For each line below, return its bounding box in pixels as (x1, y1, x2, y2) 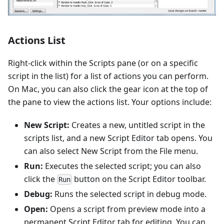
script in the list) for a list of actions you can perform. (8, 70, 208, 81)
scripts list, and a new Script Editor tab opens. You (24, 132, 212, 143)
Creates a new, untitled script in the (69, 119, 205, 130)
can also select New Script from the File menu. (24, 145, 198, 156)
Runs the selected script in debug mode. (52, 188, 206, 199)
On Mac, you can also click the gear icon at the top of (8, 83, 208, 94)
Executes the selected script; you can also (43, 160, 201, 171)
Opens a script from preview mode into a (48, 203, 205, 214)
